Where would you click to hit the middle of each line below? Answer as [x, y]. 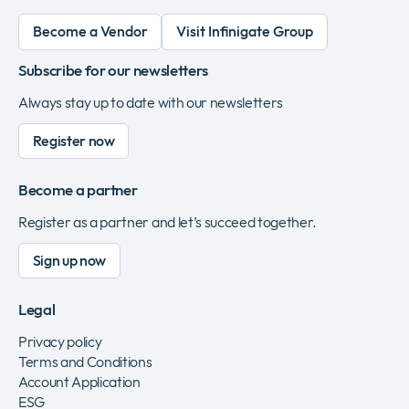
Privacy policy [60, 342]
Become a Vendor [90, 31]
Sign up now [69, 261]
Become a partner [78, 189]
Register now [73, 140]
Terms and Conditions [85, 362]
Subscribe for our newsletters [113, 70]
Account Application [79, 382]
